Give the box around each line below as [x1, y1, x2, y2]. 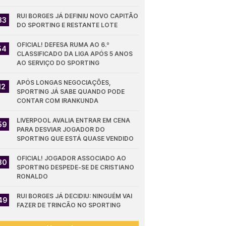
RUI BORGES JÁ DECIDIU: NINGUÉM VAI [17, 192, 133, 200]
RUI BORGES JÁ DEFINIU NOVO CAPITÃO [17, 12, 139, 20]
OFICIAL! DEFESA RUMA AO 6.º [17, 41, 109, 48]
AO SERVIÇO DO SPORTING [17, 59, 100, 67]
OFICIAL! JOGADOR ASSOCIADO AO [17, 154, 127, 162]
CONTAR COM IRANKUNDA [17, 97, 99, 104]
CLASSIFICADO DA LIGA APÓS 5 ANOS [17, 50, 133, 58]
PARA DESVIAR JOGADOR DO [17, 126, 105, 133]
